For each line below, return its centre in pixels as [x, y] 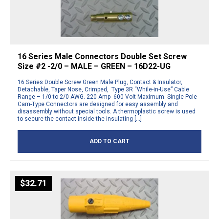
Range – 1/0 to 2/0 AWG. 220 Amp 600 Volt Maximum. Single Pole [107, 97]
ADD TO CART [109, 142]
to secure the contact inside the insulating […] [80, 119]
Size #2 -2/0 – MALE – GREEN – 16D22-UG [94, 66]
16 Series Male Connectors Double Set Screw [102, 57]
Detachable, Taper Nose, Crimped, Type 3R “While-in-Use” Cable [103, 90]
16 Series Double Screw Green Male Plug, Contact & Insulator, [100, 82]
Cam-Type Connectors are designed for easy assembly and [98, 104]
